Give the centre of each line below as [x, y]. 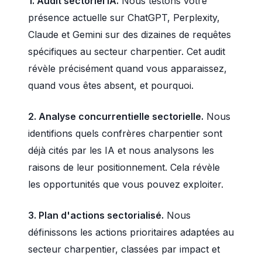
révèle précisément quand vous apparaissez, [127, 68]
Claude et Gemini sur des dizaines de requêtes [130, 35]
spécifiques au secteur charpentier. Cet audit [127, 51]
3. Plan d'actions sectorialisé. [96, 215]
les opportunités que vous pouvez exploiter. [126, 184]
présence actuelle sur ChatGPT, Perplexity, [124, 18]
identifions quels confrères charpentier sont [125, 133]
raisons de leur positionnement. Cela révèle [124, 167]
